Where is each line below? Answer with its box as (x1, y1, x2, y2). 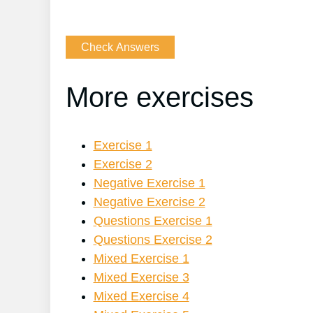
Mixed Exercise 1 (93, 252, 189, 266)
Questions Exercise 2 (93, 233, 212, 247)
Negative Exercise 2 (93, 195, 205, 210)
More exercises (65, 82, 254, 113)
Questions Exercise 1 (93, 214, 212, 228)
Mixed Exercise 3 (93, 270, 189, 285)
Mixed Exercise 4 (93, 289, 189, 304)
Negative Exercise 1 (93, 176, 205, 191)
